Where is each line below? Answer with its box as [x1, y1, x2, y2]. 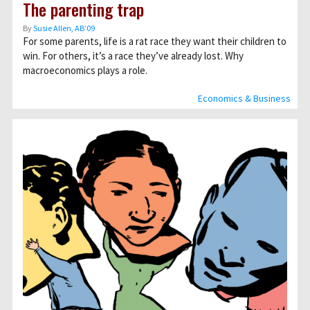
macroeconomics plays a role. [23, 64, 147, 77]
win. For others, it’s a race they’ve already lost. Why [23, 49, 244, 62]
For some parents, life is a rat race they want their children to [23, 35, 286, 48]
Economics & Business [198, 92, 291, 104]
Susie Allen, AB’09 [33, 23, 95, 33]
